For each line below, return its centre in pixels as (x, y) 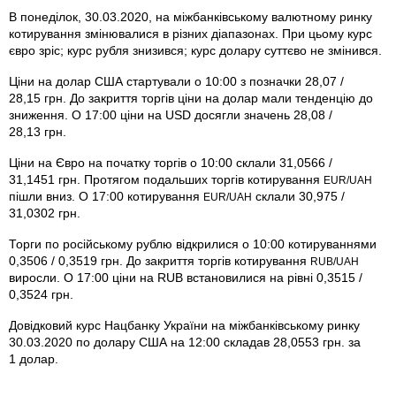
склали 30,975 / (298, 196)
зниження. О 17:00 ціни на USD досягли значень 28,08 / (171, 114)
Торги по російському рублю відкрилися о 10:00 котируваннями (193, 244)
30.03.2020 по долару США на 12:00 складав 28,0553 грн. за (185, 342)
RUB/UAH (335, 261)
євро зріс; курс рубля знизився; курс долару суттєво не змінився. (195, 50)
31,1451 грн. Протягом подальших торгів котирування (166, 179)
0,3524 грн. (41, 294)
